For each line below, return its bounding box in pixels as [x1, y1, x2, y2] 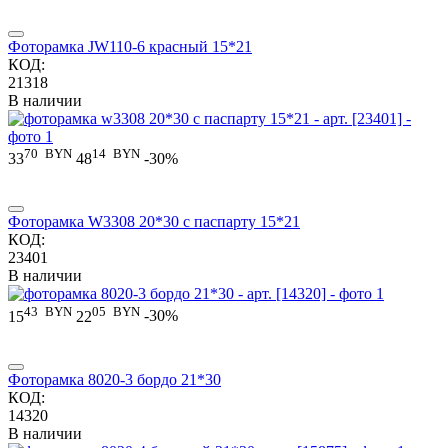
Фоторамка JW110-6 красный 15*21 [8, 38, 252, 55]
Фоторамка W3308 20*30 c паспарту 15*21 [8, 213, 300, 231]
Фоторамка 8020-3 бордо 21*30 [8, 370, 221, 388]
